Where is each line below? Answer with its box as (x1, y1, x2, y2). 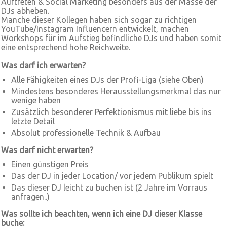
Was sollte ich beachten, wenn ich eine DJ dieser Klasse (1, 209, 202, 218)
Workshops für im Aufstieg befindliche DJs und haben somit (1, 33, 221, 43)
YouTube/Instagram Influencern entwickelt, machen (1, 24, 189, 33)
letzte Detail (11, 117, 55, 126)
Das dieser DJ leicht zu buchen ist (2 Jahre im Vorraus (11, 183, 207, 192)
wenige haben (11, 96, 61, 105)
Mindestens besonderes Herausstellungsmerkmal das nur (11, 87, 221, 96)
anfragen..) (11, 192, 50, 201)
